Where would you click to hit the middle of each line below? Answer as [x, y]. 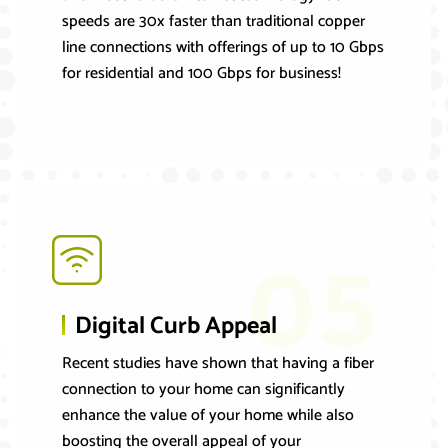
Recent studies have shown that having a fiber [217, 364]
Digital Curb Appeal [175, 327]
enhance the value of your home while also [207, 416]
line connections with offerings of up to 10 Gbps [222, 48]
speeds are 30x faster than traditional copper [213, 22]
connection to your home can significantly [203, 390]
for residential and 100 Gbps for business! [201, 74]
